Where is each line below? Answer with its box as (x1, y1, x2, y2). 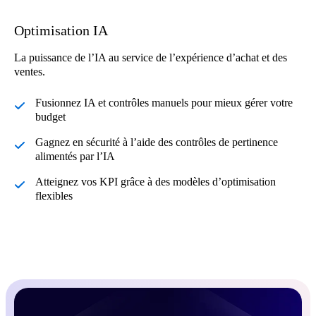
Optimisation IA (14, 23, 108, 39)
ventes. (14, 66, 45, 78)
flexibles (35, 190, 73, 202)
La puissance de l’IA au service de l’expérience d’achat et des (14, 51, 287, 64)
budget (35, 111, 66, 123)
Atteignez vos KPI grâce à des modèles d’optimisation (35, 176, 276, 188)
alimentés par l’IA (35, 150, 115, 163)
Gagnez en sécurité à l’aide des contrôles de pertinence (35, 136, 278, 149)
